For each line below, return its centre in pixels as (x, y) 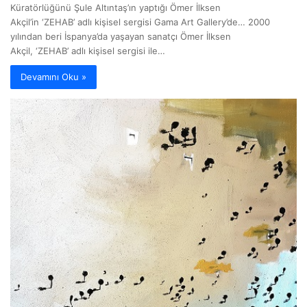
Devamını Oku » (53, 77)
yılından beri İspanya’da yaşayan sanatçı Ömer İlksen (121, 37)
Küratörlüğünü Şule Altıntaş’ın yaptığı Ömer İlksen (115, 8)
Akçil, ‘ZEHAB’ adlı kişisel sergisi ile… (88, 51)
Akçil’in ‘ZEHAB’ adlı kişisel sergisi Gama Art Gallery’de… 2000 (140, 22)
